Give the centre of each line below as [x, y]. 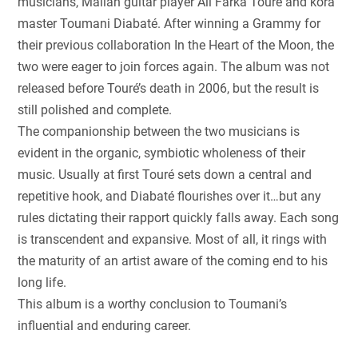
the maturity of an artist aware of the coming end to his [173, 261]
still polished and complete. [95, 109]
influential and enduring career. [105, 325]
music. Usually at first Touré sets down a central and [165, 174]
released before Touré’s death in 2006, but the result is [169, 88]
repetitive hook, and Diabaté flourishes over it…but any [170, 196]
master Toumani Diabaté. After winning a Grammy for [169, 23]
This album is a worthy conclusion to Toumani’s [153, 304]
